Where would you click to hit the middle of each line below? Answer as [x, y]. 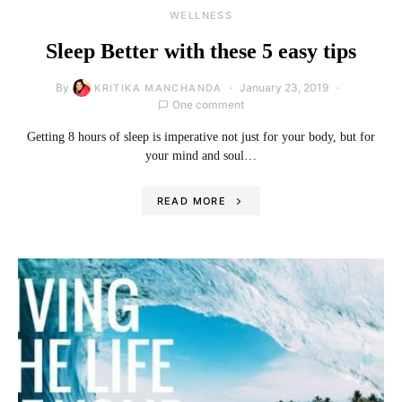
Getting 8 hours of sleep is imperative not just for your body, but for [201, 136]
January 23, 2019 [284, 87]
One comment [208, 104]
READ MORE [191, 201]
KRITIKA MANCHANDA [158, 87]
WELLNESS [201, 15]
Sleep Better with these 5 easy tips [201, 51]
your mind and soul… [201, 155]
